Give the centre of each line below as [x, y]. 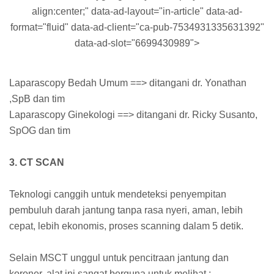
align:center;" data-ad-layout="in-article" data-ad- [137, 12]
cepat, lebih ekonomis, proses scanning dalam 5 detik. [126, 226]
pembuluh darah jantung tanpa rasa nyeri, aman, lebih [126, 210]
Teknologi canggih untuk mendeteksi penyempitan [118, 194]
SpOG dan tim [40, 131]
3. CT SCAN [37, 163]
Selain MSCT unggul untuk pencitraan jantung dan [119, 258]
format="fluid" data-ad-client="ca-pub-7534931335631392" [137, 28]
